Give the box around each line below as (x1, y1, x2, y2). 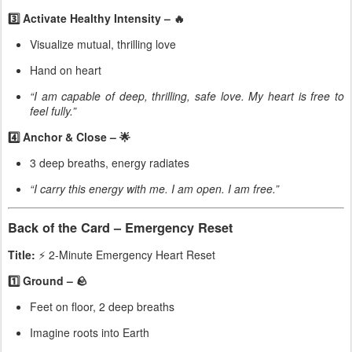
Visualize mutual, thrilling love (30, 35, 176, 52)
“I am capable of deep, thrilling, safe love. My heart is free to (30, 87, 344, 104)
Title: (8, 247, 35, 263)
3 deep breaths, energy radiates (30, 154, 189, 170)
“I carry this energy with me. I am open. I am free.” (30, 180, 279, 196)
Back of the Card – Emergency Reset (8, 218, 233, 237)
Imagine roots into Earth (30, 324, 149, 341)
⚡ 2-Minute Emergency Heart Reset (35, 247, 215, 263)
